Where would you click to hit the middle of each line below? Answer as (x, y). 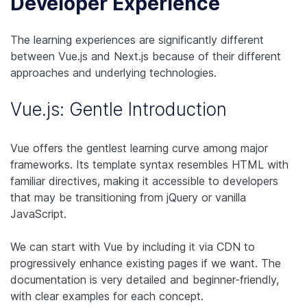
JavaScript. (38, 214)
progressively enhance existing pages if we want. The (146, 263)
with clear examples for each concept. (107, 296)
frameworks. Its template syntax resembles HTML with (149, 165)
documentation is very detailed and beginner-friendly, (145, 280)
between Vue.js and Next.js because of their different (146, 57)
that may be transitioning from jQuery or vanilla (128, 198)
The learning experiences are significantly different (137, 40)
